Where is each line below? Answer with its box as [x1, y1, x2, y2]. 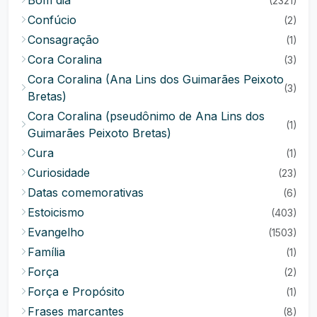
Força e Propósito [28, 284, 125, 299]
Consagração [28, 33, 99, 47]
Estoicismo [28, 205, 84, 219]
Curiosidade [28, 166, 90, 180]
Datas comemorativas [28, 185, 144, 200]
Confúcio [28, 13, 76, 27]
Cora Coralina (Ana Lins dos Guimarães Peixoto [28, 72, 284, 86]
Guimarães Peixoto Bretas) [28, 126, 171, 140]
